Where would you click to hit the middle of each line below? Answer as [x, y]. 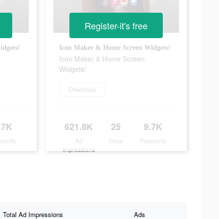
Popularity [153, 140]
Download [82, 89]
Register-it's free [116, 26]
